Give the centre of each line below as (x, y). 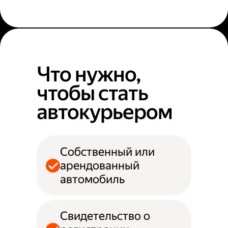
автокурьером (105, 112)
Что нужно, (89, 75)
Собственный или (107, 152)
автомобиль (92, 179)
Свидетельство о (105, 216)
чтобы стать (93, 93)
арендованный (99, 165)
